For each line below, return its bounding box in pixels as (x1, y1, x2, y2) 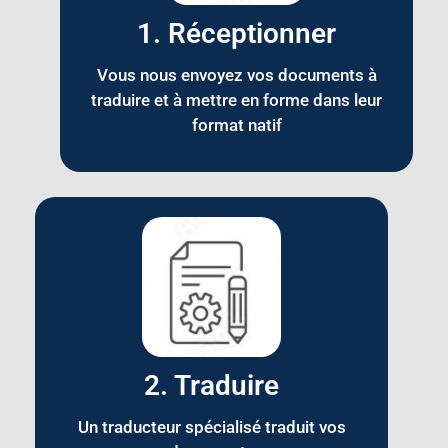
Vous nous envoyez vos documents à (96, 64, 377, 85)
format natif (191, 114, 282, 135)
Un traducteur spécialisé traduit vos (77, 417, 346, 438)
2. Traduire (144, 369, 279, 403)
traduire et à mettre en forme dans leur (91, 89, 382, 110)
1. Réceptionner (137, 16, 336, 50)
